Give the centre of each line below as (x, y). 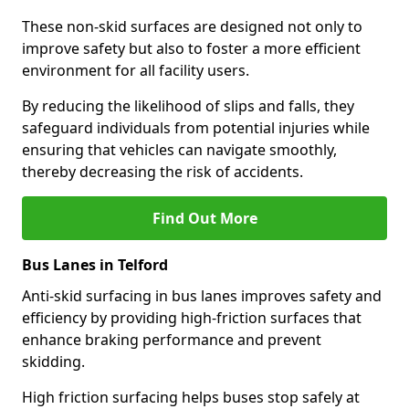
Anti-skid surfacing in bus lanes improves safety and (202, 296)
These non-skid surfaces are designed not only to (192, 26)
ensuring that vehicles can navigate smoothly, (179, 150)
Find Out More (204, 218)
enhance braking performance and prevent (172, 340)
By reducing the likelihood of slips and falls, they (188, 106)
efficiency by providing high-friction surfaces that (192, 318)
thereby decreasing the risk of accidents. (163, 172)
